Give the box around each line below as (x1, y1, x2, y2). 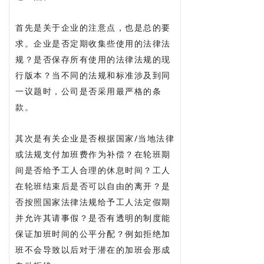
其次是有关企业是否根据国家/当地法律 (15, 132, 174, 144)
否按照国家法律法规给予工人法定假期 (15, 196, 171, 207)
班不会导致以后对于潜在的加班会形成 (15, 243, 171, 255)
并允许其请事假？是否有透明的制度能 (15, 212, 171, 223)
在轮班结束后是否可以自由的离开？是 (15, 180, 171, 192)
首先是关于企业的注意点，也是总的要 (15, 21, 171, 33)
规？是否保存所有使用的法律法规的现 (15, 53, 171, 65)
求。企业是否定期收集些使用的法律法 (15, 37, 171, 49)
